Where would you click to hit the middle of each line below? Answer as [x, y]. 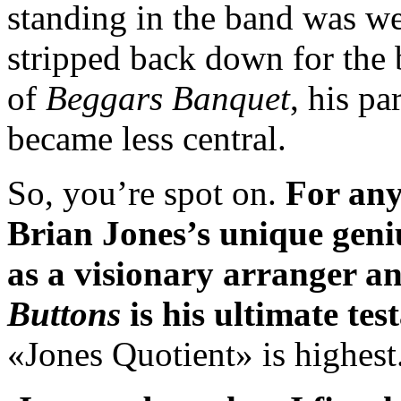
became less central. [147, 139]
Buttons [64, 314]
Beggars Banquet [168, 98]
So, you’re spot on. [146, 193]
